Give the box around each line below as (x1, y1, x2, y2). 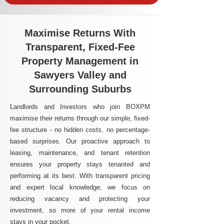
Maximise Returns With (24, 27, 135, 38)
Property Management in (21, 55, 138, 66)
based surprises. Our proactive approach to (10, 137, 150, 145)
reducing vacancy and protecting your (10, 195, 150, 202)
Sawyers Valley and (33, 69, 126, 80)
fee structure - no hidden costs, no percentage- (10, 126, 150, 133)
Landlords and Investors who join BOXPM (10, 103, 150, 110)
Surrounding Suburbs (28, 83, 131, 94)
